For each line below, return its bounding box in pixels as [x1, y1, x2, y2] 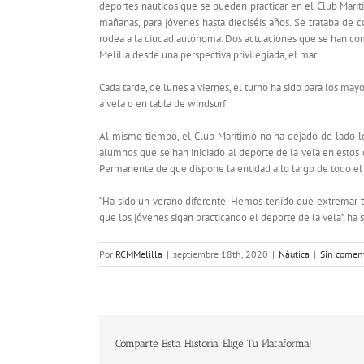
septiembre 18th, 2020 [173, 248, 268, 261]
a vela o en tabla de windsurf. [99, 97, 228, 111]
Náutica [279, 248, 310, 261]
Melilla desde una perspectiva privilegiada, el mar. [99, 48, 318, 63]
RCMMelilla [115, 248, 162, 261]
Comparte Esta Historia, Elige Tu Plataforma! [115, 337, 312, 350]
